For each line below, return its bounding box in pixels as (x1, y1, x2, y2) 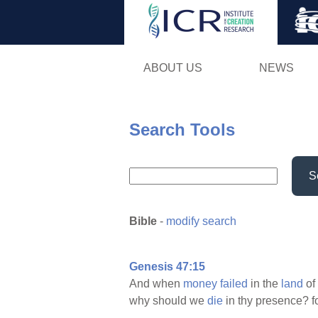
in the (248, 278, 281, 290)
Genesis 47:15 (129, 261, 205, 273)
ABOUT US (143, 61, 202, 74)
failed (220, 278, 248, 290)
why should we (129, 295, 207, 307)
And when (129, 278, 183, 290)
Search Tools (129, 119, 235, 139)
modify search (166, 215, 236, 228)
